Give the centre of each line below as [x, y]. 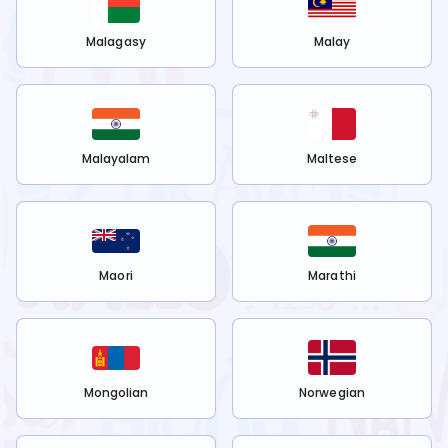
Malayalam [116, 159]
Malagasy [116, 42]
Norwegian [332, 393]
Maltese [332, 159]
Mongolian [116, 393]
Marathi [332, 276]
